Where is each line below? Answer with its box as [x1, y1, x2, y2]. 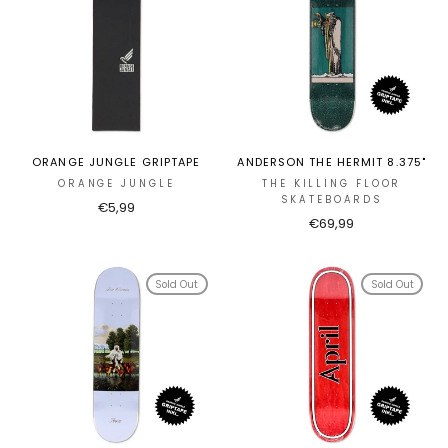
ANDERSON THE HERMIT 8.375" [237, 154, 427, 171]
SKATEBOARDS [281, 193, 383, 207]
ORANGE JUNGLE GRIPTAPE [32, 154, 201, 171]
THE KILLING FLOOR [262, 177, 402, 191]
